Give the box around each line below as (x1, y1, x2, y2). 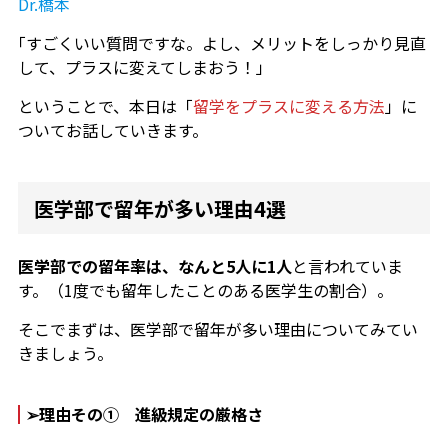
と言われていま (291, 254, 403, 279)
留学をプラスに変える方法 (192, 94, 385, 119)
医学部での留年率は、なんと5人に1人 (17, 254, 292, 279)
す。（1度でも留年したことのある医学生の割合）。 (17, 278, 393, 303)
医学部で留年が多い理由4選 (33, 194, 286, 224)
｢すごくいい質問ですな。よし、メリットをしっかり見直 (17, 31, 426, 56)
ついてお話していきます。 (17, 118, 208, 143)
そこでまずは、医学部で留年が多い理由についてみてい (17, 317, 418, 342)
